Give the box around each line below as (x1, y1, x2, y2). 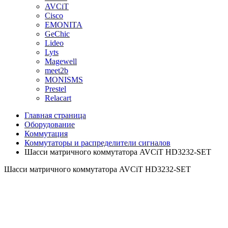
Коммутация (24, 129, 68, 138)
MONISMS (45, 75, 83, 84)
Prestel (45, 84, 66, 93)
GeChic (45, 30, 70, 38)
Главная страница (24, 111, 86, 120)
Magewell (45, 57, 77, 66)
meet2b (45, 66, 68, 75)
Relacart (45, 94, 71, 102)
